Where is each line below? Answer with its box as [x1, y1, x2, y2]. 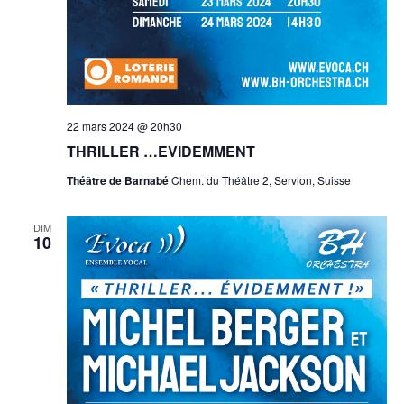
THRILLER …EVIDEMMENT [66, 141, 255, 162]
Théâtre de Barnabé [66, 172, 171, 189]
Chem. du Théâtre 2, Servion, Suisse [170, 172, 351, 188]
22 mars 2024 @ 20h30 [66, 118, 182, 134]
